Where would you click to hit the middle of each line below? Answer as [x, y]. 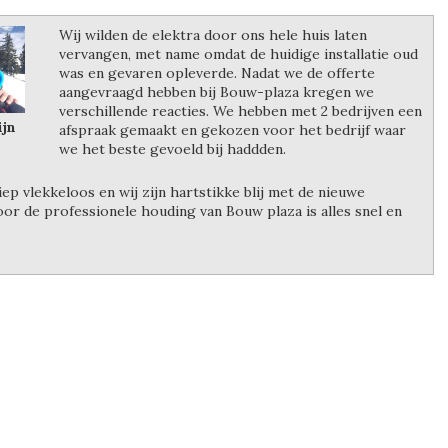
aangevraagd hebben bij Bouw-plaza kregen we [216, 92]
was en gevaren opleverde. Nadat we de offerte [217, 73]
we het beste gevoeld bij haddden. [172, 149]
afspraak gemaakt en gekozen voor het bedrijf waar [232, 130]
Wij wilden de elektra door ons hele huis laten [213, 35]
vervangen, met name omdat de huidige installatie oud [238, 54]
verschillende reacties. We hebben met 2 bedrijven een [240, 111]
